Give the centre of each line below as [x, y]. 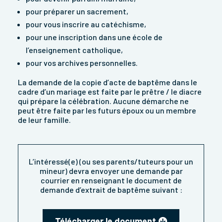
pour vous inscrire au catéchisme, [86, 24]
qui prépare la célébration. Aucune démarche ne [103, 101]
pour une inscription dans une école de [94, 37]
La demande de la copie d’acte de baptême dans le [108, 82]
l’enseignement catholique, [74, 50]
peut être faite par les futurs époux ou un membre [107, 111]
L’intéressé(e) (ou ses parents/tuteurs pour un [111, 162]
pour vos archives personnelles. [82, 63]
